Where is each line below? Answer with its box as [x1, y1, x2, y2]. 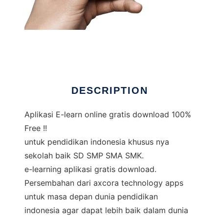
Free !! [24, 123, 47, 133]
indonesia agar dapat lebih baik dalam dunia [24, 205, 188, 215]
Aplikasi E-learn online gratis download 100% [24, 109, 191, 119]
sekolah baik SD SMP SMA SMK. [24, 151, 144, 160]
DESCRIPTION [71, 85, 148, 96]
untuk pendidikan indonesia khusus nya [24, 137, 169, 147]
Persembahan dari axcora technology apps [24, 178, 183, 188]
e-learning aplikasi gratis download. [24, 164, 156, 174]
